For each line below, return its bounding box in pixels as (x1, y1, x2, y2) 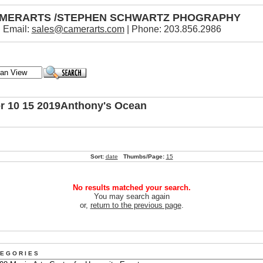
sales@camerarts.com (31, 24, 124, 34)
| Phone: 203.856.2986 (124, 24, 221, 34)
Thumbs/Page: (123, 153, 164, 160)
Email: (2, 24, 32, 34)
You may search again (93, 192, 170, 201)
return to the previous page (90, 201, 181, 210)
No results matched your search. (72, 183, 191, 192)
